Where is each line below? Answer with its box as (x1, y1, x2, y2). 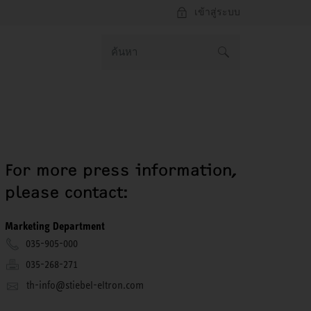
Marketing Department (4, 219, 105, 233)
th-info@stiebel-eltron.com (26, 279, 144, 291)
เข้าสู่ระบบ (194, 6, 240, 18)
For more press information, (4, 160, 237, 180)
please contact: (4, 183, 128, 202)
